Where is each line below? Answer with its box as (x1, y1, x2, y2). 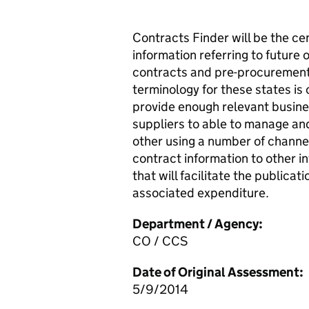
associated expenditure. (132, 185, 269, 201)
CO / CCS (132, 233, 188, 249)
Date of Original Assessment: (132, 264, 303, 280)
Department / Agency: (132, 216, 263, 232)
